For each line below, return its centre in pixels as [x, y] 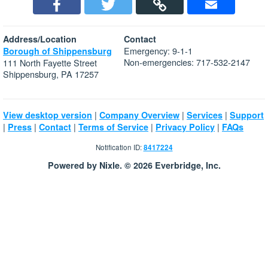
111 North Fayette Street [50, 63]
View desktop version [48, 115]
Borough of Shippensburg [57, 51]
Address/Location [40, 39]
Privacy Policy [185, 127]
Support [247, 115]
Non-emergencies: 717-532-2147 [187, 62]
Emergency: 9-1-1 [158, 51]
